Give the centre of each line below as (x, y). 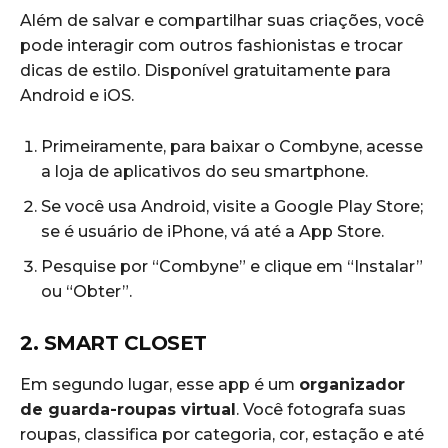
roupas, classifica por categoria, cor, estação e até (222, 435)
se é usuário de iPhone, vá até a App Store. (214, 232)
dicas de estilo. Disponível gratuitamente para (205, 71)
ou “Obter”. (86, 292)
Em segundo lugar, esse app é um (159, 385)
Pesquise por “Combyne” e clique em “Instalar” (232, 267)
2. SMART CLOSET (113, 343)
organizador (352, 385)
